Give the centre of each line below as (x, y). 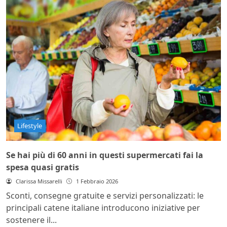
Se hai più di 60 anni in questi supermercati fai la (105, 155)
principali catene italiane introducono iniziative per (103, 207)
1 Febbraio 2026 (97, 181)
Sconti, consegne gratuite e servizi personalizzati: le (105, 195)
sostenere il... (31, 220)
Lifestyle (30, 126)
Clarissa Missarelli (39, 181)
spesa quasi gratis (43, 167)
